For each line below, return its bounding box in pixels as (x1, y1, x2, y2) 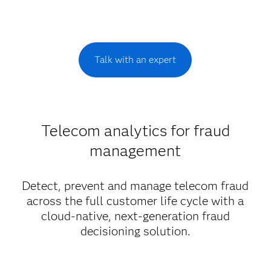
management (90, 141, 181, 160)
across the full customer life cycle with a (27, 194, 244, 208)
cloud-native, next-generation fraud (41, 209, 230, 223)
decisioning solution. (80, 224, 191, 238)
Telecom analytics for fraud (41, 121, 230, 140)
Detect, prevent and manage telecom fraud (22, 178, 249, 193)
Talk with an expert (94, 54, 177, 65)
